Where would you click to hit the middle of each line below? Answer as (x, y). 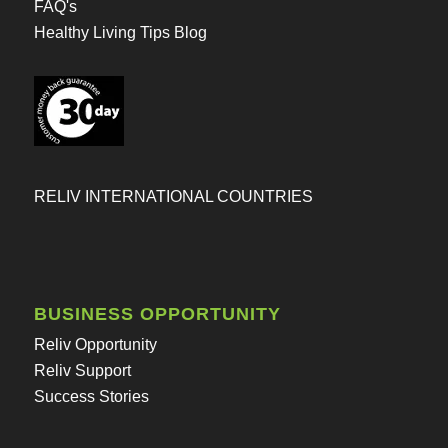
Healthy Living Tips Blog (120, 32)
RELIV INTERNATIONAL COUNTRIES (173, 196)
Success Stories (91, 396)
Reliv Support (82, 370)
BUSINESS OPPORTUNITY (157, 313)
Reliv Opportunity (95, 344)
